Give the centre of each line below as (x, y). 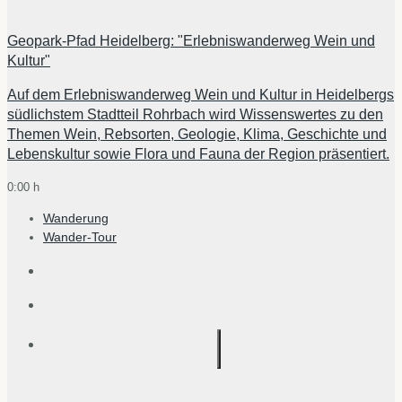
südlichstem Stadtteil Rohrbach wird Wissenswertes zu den (195, 115)
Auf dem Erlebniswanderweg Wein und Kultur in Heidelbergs (201, 95)
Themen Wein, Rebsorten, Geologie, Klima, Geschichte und (197, 135)
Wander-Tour (80, 236)
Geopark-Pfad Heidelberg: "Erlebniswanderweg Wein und (191, 41)
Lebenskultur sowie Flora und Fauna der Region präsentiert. (198, 154)
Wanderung (76, 218)
